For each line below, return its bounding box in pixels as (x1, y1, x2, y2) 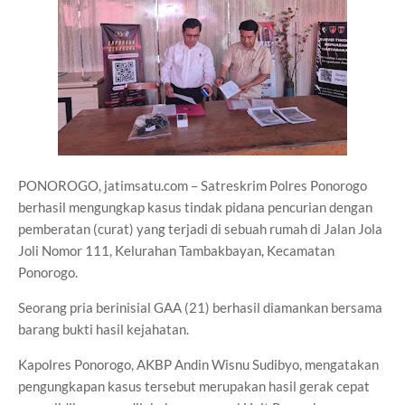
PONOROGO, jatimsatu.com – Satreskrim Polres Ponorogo (18, 177, 367, 193)
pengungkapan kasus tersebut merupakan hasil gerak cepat (18, 378, 370, 394)
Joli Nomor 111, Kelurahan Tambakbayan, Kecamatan (18, 242, 334, 259)
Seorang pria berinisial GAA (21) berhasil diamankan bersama (18, 299, 382, 316)
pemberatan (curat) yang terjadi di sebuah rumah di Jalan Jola (18, 221, 382, 237)
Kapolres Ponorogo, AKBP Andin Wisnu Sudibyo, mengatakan (18, 356, 379, 372)
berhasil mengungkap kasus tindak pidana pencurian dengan (18, 199, 372, 215)
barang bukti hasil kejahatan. (18, 321, 189, 337)
